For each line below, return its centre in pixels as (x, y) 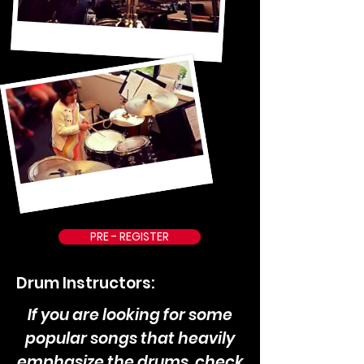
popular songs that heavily (130, 338)
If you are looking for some (130, 315)
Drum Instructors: (86, 283)
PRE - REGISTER (130, 236)
